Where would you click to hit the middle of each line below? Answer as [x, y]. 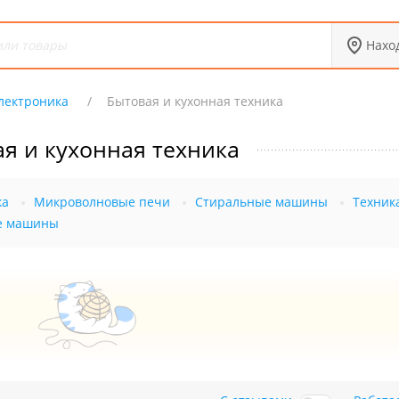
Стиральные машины [261, 202]
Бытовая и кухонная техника [195, 101]
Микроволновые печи [102, 202]
